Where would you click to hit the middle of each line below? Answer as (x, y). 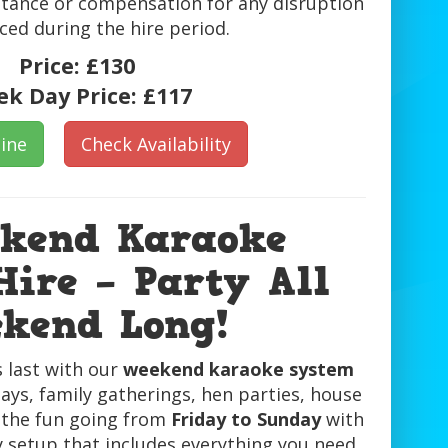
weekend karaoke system (238, 369)
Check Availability (156, 144)
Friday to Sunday (246, 419)
